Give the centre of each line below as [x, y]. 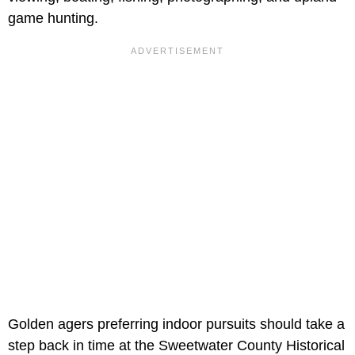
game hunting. [53, 18]
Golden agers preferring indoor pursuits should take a [176, 324]
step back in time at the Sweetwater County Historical [176, 345]
